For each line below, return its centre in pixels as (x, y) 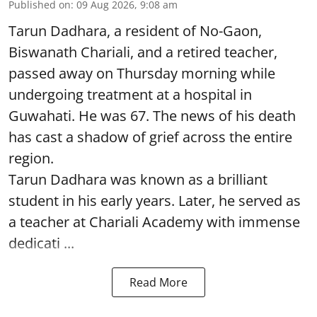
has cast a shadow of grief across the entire (150, 137)
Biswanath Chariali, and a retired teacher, (143, 52)
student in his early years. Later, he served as (155, 200)
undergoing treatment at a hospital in (130, 94)
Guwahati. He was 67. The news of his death (152, 115)
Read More (158, 282)
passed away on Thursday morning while (142, 73)
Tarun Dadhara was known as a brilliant (138, 179)
